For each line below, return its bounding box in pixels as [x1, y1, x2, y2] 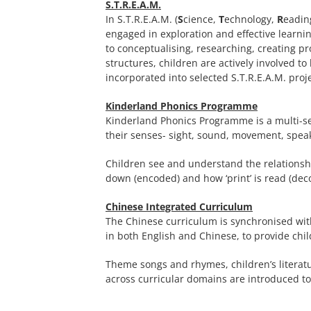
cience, [183, 12, 219, 26]
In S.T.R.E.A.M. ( [106, 12, 178, 26]
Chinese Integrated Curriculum [106, 200, 253, 214]
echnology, [224, 12, 277, 26]
